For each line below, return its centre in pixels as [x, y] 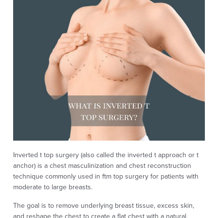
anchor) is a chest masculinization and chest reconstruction [102, 166]
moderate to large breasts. [53, 187]
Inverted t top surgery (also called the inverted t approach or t [106, 155]
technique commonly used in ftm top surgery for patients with [106, 177]
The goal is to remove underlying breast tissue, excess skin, [103, 206]
